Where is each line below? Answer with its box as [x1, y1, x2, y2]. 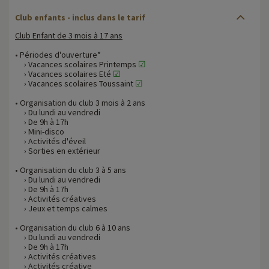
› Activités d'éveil [15, 135, 86, 147]
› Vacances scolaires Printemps [15, 58, 138, 70]
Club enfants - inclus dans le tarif [15, 11, 145, 23]
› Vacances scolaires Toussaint [15, 77, 135, 89]
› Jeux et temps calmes [15, 202, 107, 214]
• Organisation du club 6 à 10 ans [15, 222, 130, 233]
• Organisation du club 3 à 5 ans [15, 164, 126, 175]
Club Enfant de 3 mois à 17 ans [15, 29, 122, 41]
